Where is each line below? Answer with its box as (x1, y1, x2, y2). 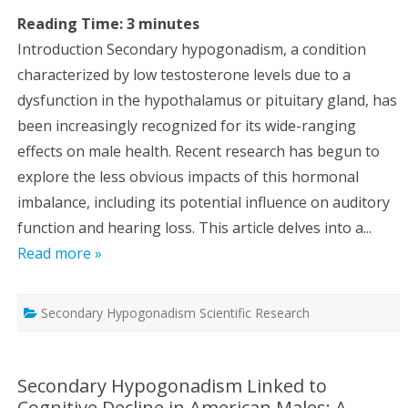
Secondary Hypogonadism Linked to (17, 372, 327, 398)
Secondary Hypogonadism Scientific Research (41, 303, 310, 321)
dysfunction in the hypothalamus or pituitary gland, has (17, 89, 397, 110)
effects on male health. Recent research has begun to (17, 140, 380, 161)
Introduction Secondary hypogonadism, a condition (17, 38, 366, 59)
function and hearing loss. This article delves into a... (17, 217, 372, 238)
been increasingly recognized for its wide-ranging (17, 115, 356, 136)
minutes (138, 13, 199, 34)
